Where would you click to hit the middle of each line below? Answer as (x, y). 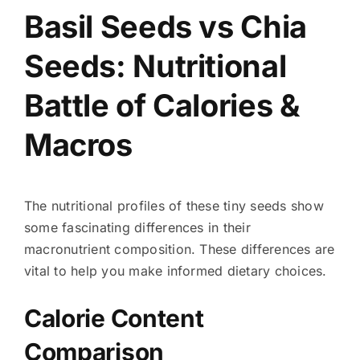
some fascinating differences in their (137, 227)
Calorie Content (114, 318)
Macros (78, 144)
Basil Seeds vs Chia (165, 26)
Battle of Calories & (162, 105)
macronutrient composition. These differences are (179, 249)
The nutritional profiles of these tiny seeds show (174, 205)
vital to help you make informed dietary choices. (175, 270)
